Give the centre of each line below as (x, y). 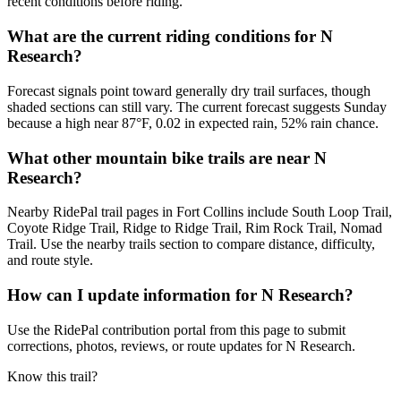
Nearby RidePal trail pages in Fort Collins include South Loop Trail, (200, 212)
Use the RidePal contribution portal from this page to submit (176, 329)
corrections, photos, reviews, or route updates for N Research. (181, 346)
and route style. (50, 260)
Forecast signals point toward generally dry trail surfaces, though (189, 90)
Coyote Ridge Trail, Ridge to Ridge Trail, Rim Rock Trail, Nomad (195, 228)
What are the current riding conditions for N (170, 37)
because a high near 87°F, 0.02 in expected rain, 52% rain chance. (193, 123)
